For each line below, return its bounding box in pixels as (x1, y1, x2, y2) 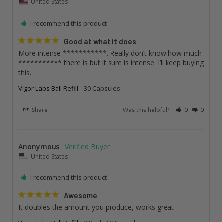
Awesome (63, 191, 97, 200)
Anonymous (18, 141, 59, 151)
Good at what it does (63, 36, 136, 46)
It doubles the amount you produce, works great (18, 202, 174, 212)
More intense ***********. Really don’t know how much (18, 48, 202, 57)
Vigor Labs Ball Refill (18, 83, 78, 93)
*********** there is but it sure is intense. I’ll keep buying (18, 57, 204, 67)
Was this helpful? (123, 105, 171, 114)
